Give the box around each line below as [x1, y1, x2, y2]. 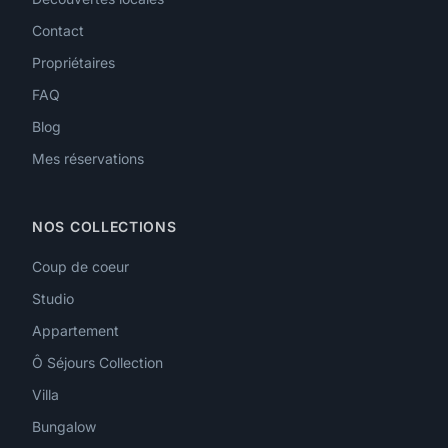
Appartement [32, 322, 119, 340]
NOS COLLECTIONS [32, 218, 177, 236]
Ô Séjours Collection [32, 354, 163, 372]
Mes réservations [32, 150, 144, 168]
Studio [32, 290, 74, 308]
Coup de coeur [32, 258, 129, 276]
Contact [32, 22, 84, 40]
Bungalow [32, 418, 96, 436]
